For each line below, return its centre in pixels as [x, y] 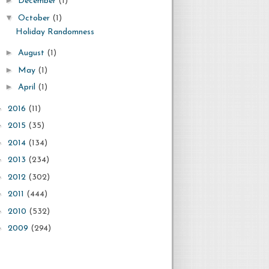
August [32, 53]
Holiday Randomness [55, 32]
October [35, 18]
